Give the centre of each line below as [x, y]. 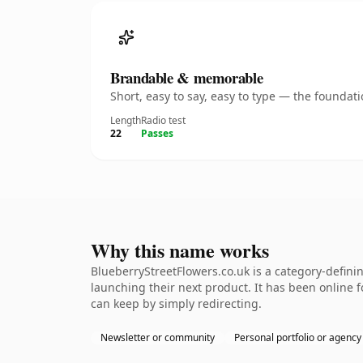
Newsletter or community [158, 337]
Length [126, 120]
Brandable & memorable [187, 77]
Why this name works [180, 250]
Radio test [163, 120]
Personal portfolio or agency [298, 337]
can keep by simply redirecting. [176, 303]
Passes [157, 133]
